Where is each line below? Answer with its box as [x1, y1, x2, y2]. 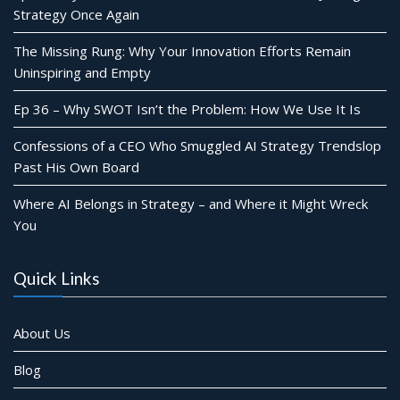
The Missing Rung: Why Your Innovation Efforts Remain [13, 42, 351, 60]
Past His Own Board [13, 158, 139, 176]
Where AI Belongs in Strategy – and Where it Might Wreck [13, 195, 368, 212]
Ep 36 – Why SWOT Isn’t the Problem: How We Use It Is [13, 100, 361, 118]
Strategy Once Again [13, 5, 139, 23]
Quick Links [13, 268, 100, 288]
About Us [13, 324, 71, 342]
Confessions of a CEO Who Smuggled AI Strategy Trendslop [13, 137, 381, 154]
